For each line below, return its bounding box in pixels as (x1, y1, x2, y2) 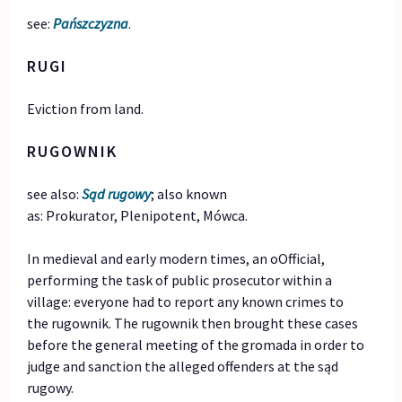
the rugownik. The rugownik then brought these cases (27, 314, 359, 333)
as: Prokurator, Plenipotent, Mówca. (27, 206, 249, 225)
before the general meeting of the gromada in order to (27, 336, 365, 354)
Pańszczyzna (53, 14, 129, 33)
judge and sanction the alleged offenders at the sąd (27, 357, 339, 376)
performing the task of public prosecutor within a (27, 271, 333, 290)
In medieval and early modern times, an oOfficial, (27, 249, 326, 268)
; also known (151, 185, 228, 204)
